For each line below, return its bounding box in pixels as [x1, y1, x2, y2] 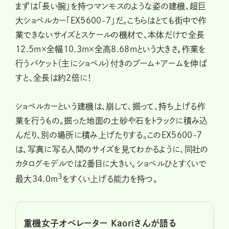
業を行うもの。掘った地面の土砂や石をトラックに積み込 [15, 116, 208, 125]
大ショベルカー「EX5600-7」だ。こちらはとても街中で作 [15, 16, 207, 25]
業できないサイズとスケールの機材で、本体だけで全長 [15, 30, 205, 39]
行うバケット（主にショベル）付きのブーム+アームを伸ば [15, 59, 208, 67]
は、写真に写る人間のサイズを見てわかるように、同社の [15, 145, 209, 153]
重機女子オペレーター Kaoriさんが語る [24, 218, 177, 227]
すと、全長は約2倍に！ [15, 73, 92, 82]
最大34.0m [15, 174, 58, 183]
